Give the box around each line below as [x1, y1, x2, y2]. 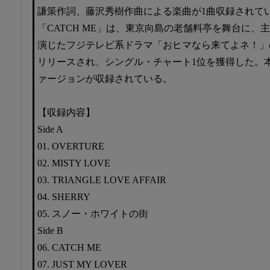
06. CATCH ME [37, 242, 101, 253]
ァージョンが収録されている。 [37, 73, 172, 84]
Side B [37, 225, 63, 236]
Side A [37, 124, 63, 134]
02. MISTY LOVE [37, 157, 110, 168]
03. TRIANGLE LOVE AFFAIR [37, 174, 166, 185]
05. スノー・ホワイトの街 [37, 208, 148, 219]
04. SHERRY [37, 191, 90, 202]
